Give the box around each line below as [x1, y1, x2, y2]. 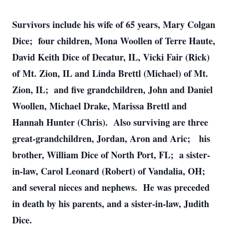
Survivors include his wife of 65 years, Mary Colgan [12, 18, 215, 31]
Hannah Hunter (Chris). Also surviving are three [12, 116, 208, 129]
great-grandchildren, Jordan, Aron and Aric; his [12, 132, 210, 145]
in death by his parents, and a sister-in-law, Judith [12, 197, 209, 210]
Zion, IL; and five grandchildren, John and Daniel [12, 83, 213, 96]
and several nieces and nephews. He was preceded [12, 181, 210, 194]
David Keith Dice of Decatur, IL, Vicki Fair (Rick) [12, 50, 210, 64]
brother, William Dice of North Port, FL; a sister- [12, 148, 210, 161]
